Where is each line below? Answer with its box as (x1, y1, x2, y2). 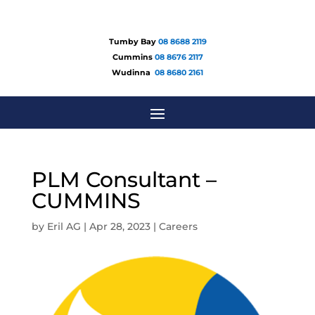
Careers (158, 220, 198, 233)
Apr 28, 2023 (89, 220, 150, 233)
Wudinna (112, 67, 155, 77)
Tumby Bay (108, 37, 158, 46)
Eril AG (46, 220, 81, 233)
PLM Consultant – (31, 167, 217, 193)
